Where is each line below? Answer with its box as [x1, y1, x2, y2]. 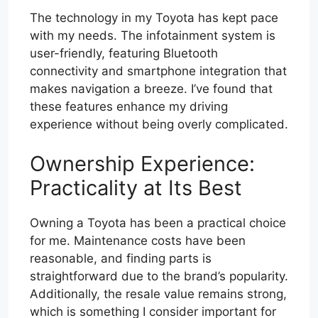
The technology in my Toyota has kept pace [30, 11, 278, 26]
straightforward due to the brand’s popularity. [30, 268, 288, 283]
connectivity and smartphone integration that [30, 64, 287, 79]
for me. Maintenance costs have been [30, 233, 246, 248]
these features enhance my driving [30, 99, 228, 114]
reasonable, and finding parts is [30, 251, 212, 265]
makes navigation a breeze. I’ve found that [30, 82, 273, 97]
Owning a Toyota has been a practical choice [30, 215, 286, 230]
